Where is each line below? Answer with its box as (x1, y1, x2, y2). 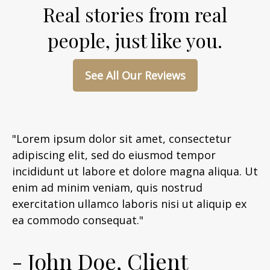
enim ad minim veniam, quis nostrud (12, 180, 202, 195)
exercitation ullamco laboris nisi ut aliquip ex (12, 196, 246, 211)
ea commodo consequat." (12, 213, 143, 227)
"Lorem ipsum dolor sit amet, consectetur (12, 131, 231, 146)
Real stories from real (43, 1, 227, 27)
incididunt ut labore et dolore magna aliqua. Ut (12, 164, 258, 178)
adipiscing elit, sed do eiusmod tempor (12, 148, 216, 162)
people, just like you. (48, 27, 222, 53)
